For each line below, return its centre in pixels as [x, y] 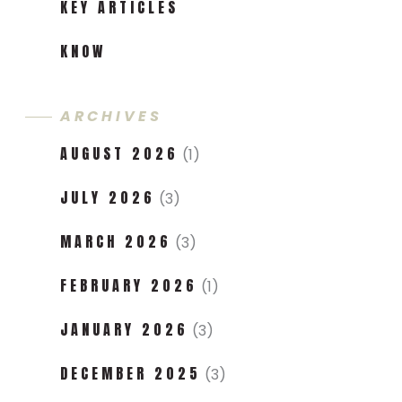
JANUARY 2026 [124, 329]
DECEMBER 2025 [131, 373]
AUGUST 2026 [119, 153]
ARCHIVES [111, 116]
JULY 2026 [108, 197]
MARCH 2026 [116, 241]
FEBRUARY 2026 [129, 285]
